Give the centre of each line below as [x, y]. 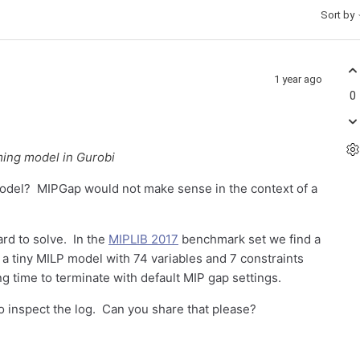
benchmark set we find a [250, 239]
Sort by [339, 15]
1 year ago [298, 79]
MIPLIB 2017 [143, 239]
